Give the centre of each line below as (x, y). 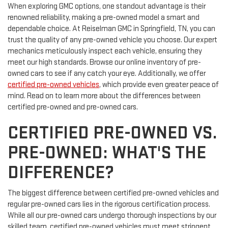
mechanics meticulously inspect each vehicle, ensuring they (105, 51)
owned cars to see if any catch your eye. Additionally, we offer (107, 74)
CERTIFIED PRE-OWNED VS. (112, 133)
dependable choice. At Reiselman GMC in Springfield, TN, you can (111, 29)
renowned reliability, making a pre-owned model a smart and (104, 18)
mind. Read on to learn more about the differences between (104, 96)
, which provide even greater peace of (159, 85)
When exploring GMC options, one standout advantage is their (107, 7)
